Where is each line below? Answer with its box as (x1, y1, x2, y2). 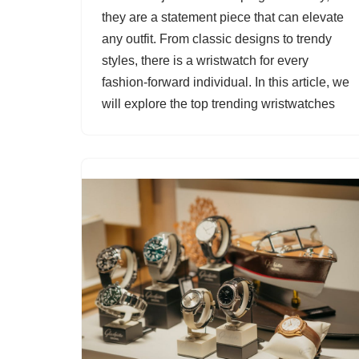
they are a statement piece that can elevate (102, 10, 344, 25)
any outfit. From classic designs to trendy (102, 32, 332, 46)
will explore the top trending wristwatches (102, 97, 335, 111)
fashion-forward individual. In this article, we (102, 75, 349, 90)
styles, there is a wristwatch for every (102, 54, 309, 68)
